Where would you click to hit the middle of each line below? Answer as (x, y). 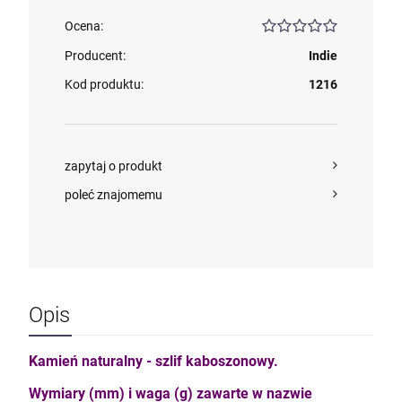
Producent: (95, 56)
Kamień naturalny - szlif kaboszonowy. (153, 361)
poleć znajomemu (114, 195)
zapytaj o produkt (114, 166)
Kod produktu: (104, 84)
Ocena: (84, 26)
